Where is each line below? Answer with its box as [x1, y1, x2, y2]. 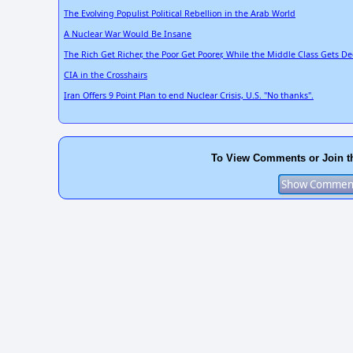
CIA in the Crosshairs [64, 69, 147, 80]
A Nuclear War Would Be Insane [64, 28, 191, 39]
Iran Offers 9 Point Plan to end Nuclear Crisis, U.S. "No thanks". [64, 89, 314, 101]
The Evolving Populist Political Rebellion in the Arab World [64, 7, 295, 19]
